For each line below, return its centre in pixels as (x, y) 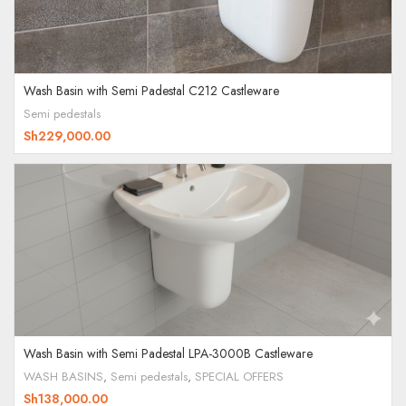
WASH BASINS (63, 377)
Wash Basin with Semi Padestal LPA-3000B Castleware (168, 353)
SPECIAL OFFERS (239, 377)
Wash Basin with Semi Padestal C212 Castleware (151, 91)
